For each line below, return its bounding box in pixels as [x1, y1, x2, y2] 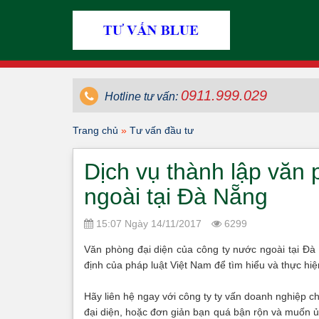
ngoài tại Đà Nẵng [84, 184, 268, 209]
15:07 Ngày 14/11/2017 [93, 218, 202, 229]
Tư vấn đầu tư [130, 125, 194, 136]
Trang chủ [73, 125, 118, 136]
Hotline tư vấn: [102, 90, 181, 103]
